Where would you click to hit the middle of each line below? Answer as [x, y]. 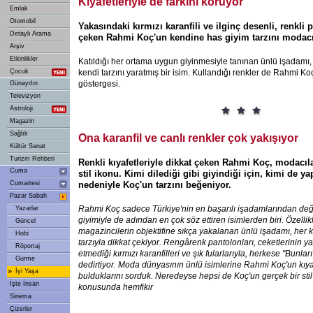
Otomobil [23, 21]
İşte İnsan [24, 284]
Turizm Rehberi [32, 159]
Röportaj [28, 246]
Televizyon [25, 96]
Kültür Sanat [28, 146]
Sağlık [19, 133]
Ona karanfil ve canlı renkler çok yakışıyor [188, 138]
